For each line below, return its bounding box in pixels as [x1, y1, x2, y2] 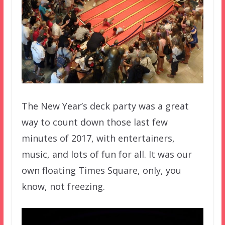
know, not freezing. [21, 180, 105, 192]
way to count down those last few [21, 116, 168, 128]
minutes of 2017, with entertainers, [21, 132, 175, 144]
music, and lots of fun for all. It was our [21, 148, 192, 160]
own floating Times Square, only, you [21, 164, 181, 176]
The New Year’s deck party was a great [21, 99, 189, 112]
